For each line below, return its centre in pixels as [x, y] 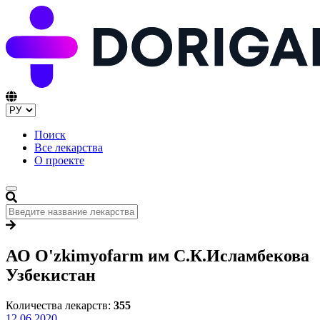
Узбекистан [51, 275]
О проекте [59, 161]
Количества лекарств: [60, 306]
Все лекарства [69, 148]
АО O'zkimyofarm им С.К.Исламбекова [157, 256]
